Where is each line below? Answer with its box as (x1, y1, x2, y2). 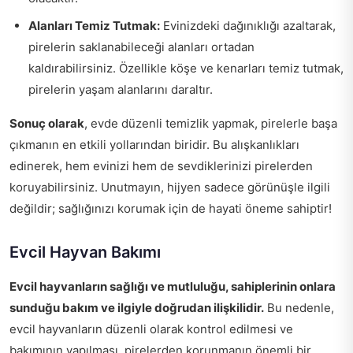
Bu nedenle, (264, 300, 334, 316)
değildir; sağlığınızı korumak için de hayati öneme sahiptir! (9, 201, 332, 217)
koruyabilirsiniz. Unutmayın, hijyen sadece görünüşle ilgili (9, 180, 330, 195)
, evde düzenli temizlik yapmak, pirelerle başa (84, 116, 337, 132)
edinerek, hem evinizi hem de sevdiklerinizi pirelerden (9, 158, 313, 174)
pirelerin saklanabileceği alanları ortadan (28, 39, 255, 55)
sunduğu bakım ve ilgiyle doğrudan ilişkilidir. (9, 300, 264, 316)
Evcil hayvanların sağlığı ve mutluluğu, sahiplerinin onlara (9, 279, 336, 295)
